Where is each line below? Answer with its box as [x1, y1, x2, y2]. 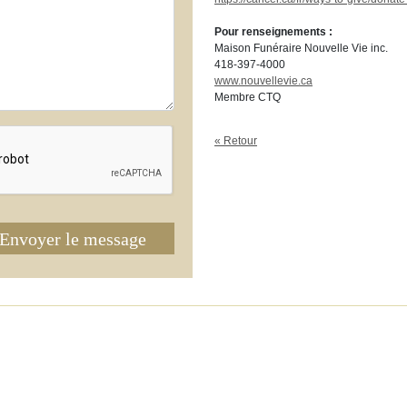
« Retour [214, 134, 257, 147]
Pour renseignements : [214, 25, 333, 38]
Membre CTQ [214, 91, 281, 104]
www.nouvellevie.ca [214, 74, 313, 87]
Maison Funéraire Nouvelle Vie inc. [214, 42, 388, 55]
